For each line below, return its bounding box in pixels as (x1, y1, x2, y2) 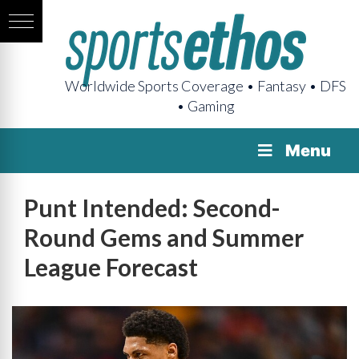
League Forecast (24, 252, 198, 281)
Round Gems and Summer (24, 223, 304, 252)
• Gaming (176, 97, 235, 115)
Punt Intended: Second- (24, 193, 280, 222)
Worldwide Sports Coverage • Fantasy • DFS (65, 77, 346, 95)
